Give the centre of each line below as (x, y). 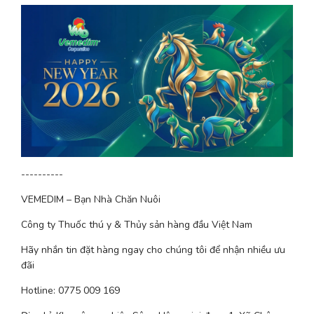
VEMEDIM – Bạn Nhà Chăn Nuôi (91, 199)
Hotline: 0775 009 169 (70, 290)
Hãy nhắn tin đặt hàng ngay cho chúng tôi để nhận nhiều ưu (153, 250)
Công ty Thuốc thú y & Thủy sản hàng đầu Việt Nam (137, 224)
